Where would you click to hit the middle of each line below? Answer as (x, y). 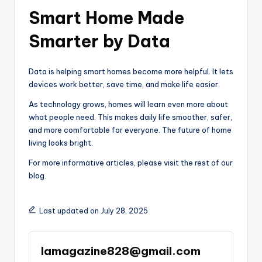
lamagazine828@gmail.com (121, 251)
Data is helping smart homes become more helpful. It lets (131, 71)
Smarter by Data (99, 41)
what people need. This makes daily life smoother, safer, (130, 117)
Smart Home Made (106, 18)
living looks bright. (61, 142)
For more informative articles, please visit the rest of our (131, 162)
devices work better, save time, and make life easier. (124, 84)
